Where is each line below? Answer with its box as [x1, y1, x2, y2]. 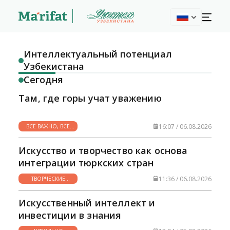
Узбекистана [24, 60, 84, 72]
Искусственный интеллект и [18, 197, 156, 209]
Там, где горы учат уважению [18, 92, 162, 104]
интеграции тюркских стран [18, 157, 154, 169]
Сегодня [24, 73, 63, 86]
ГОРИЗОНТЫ [31, 182, 65, 189]
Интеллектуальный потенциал [24, 48, 172, 60]
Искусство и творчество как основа [18, 144, 187, 157]
